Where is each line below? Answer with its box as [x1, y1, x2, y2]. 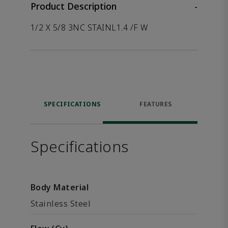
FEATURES [139, 100, 172, 108]
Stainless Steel [31, 198, 91, 209]
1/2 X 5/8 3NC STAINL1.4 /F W [31, 22, 148, 33]
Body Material [31, 182, 89, 193]
